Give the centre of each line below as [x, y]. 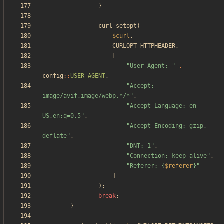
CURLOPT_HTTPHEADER [144, 46]
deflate [55, 136]
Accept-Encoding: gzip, [168, 126]
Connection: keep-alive [168, 156]
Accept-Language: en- [165, 106]
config [53, 76]
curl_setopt [118, 26]
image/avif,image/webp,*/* [86, 96]
